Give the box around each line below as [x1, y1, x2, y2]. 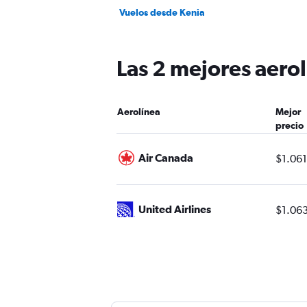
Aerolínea [117, 106, 160, 117]
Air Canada [138, 151, 193, 164]
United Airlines [138, 202, 211, 215]
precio [275, 120, 304, 131]
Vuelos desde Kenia [119, 7, 205, 18]
